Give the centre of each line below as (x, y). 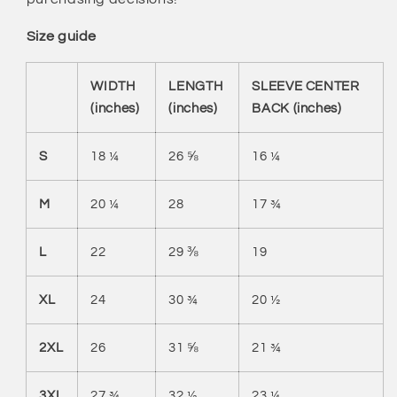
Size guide (62, 37)
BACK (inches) (297, 109)
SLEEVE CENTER (306, 87)
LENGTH (196, 87)
